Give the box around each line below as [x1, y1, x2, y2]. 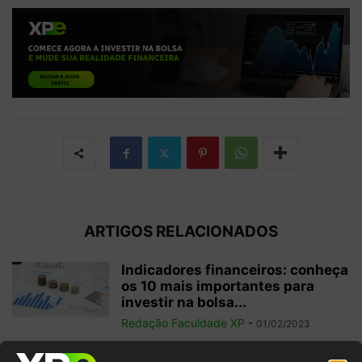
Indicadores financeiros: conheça [121, 262, 348, 279]
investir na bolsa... [121, 294, 246, 311]
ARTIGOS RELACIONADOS [84, 222, 278, 242]
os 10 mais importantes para [121, 278, 314, 295]
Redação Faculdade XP [121, 316, 245, 330]
